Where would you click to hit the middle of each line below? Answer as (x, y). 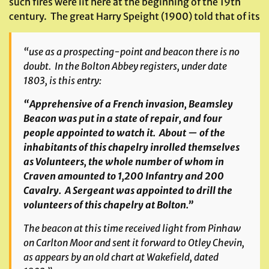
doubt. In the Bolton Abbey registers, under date (125, 66)
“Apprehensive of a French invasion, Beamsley (128, 104)
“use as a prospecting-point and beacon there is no (131, 52)
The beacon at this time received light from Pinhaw (132, 228)
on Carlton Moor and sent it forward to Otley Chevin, (134, 243)
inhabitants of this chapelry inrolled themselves (131, 147)
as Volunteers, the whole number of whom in (124, 162)
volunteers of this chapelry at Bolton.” (108, 205)
